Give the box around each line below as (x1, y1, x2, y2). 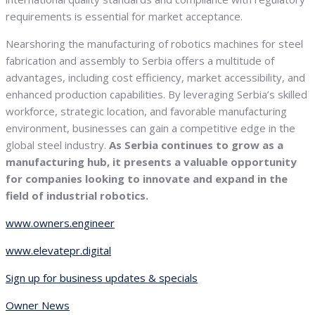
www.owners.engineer (6, 216, 115, 231)
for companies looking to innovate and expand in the (6, 172, 288, 186)
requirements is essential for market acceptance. (6, 9, 243, 24)
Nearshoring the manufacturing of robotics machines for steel (6, 37, 303, 51)
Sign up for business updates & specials (6, 271, 198, 285)
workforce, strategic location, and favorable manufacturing (6, 104, 287, 119)
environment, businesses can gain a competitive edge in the (6, 121, 295, 136)
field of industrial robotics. (6, 188, 148, 203)
